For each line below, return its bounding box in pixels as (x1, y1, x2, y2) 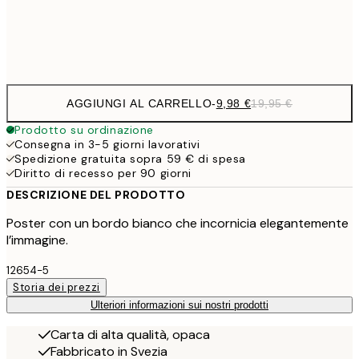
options (6, 53, 76, 79)
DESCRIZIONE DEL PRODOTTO (6, 187, 186, 202)
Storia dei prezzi (13, 280, 100, 294)
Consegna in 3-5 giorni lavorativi (14, 136, 200, 151)
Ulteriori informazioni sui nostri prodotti (91, 298, 268, 311)
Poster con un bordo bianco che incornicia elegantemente (6, 214, 349, 232)
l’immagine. (6, 231, 68, 248)
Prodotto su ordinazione (14, 122, 154, 137)
